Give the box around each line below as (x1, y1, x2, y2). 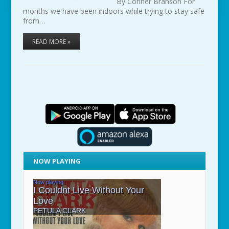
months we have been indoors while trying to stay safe (22, 6, 204, 16)
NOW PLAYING (33, 156, 81, 166)
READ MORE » (32, 37, 71, 47)
